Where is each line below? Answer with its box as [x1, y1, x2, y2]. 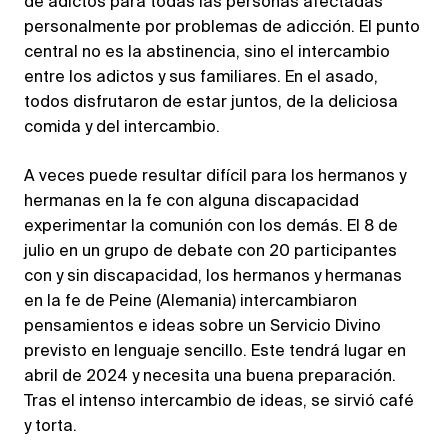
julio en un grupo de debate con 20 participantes [24, 244, 397, 261]
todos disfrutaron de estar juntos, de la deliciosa [24, 95, 398, 112]
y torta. [24, 419, 77, 436]
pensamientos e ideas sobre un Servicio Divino [24, 319, 381, 336]
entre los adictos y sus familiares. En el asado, [24, 70, 378, 87]
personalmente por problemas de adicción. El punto [24, 20, 420, 37]
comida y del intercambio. [24, 120, 220, 137]
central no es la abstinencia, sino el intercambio [24, 45, 390, 62]
